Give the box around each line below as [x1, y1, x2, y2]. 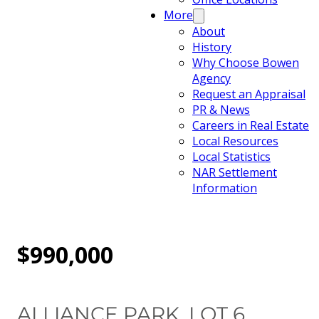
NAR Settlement [192, 164, 277, 180]
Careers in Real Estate [192, 117, 309, 133]
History [192, 39, 231, 55]
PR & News [192, 102, 250, 117]
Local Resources [192, 133, 278, 149]
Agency [192, 70, 231, 86]
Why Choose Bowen [192, 55, 299, 70]
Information [192, 180, 257, 196]
